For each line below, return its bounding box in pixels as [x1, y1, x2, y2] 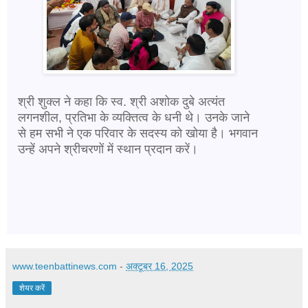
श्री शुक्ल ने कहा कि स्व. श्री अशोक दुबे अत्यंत [18, 94, 225, 109]
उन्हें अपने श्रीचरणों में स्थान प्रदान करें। [18, 142, 198, 156]
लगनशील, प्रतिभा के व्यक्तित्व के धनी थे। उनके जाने [18, 110, 250, 124]
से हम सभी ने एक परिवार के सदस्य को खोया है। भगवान [18, 126, 258, 140]
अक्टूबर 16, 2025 [126, 260, 193, 272]
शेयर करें [19, 283, 45, 293]
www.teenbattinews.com [12, 260, 117, 272]
